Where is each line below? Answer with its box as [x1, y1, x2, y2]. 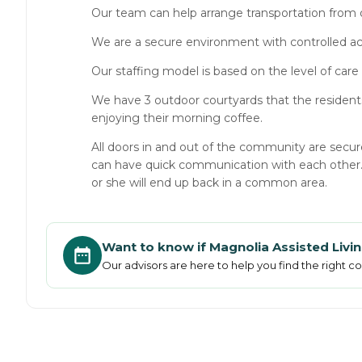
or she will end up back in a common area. [91, 175, 327, 191]
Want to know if [102, 238, 209, 255]
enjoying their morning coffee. [91, 111, 263, 126]
